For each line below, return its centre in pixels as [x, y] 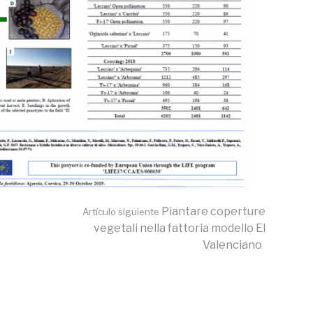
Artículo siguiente [121, 211]
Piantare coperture [212, 211]
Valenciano [232, 245]
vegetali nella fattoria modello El [180, 228]
